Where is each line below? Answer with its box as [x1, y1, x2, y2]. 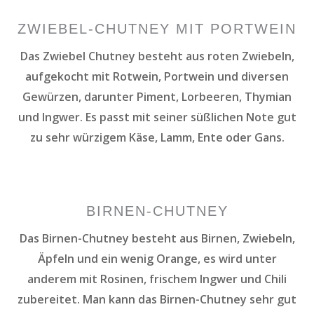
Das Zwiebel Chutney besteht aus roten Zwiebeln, [20, 48, 294, 64]
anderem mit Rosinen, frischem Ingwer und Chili [27, 271, 287, 287]
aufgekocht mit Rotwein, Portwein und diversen [25, 68, 289, 84]
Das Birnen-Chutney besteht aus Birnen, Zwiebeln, [19, 230, 295, 246]
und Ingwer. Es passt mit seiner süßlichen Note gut [18, 109, 296, 125]
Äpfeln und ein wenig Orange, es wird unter [37, 250, 277, 266]
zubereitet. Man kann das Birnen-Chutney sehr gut [18, 291, 296, 307]
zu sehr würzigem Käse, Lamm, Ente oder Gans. [29, 129, 285, 145]
